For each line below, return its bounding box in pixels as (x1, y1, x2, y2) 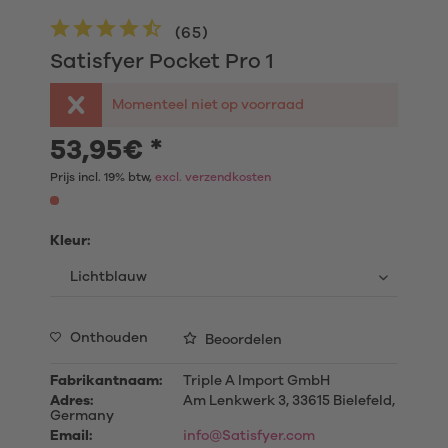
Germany (50, 409, 114, 423)
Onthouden (70, 331, 148, 345)
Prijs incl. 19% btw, (50, 171, 155, 183)
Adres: (50, 394, 93, 408)
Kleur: (50, 234, 90, 248)
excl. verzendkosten (155, 171, 271, 183)
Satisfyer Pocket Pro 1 (50, 51, 274, 72)
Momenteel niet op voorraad (112, 98, 305, 112)
